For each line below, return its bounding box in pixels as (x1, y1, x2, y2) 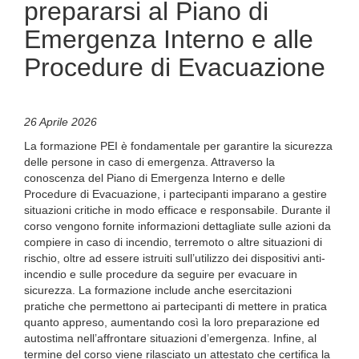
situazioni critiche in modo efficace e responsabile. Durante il (24, 204, 330, 216)
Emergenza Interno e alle (24, 25, 313, 54)
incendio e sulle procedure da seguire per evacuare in (24, 268, 297, 280)
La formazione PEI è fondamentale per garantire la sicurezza (24, 139, 333, 152)
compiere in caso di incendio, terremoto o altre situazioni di (24, 236, 322, 248)
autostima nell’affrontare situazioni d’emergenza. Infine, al (24, 332, 317, 345)
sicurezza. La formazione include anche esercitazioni (24, 284, 292, 296)
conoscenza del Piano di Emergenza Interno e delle (24, 171, 285, 184)
